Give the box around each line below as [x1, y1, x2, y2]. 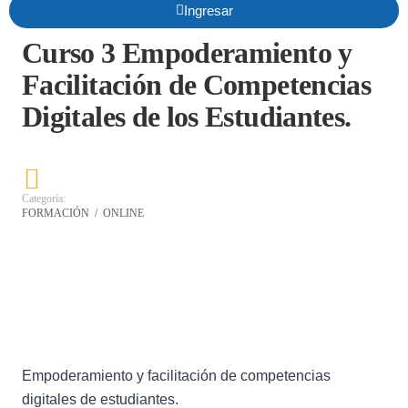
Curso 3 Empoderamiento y [22, 36, 352, 69]
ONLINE [103, 207, 144, 219]
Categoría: [22, 192, 66, 205]
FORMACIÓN [22, 207, 92, 219]
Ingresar [183, 3, 233, 18]
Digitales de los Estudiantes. [22, 100, 352, 133]
